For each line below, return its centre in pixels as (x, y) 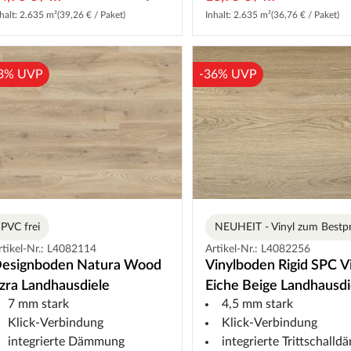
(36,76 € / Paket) (306, 15)
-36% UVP (228, 75)
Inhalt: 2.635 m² (239, 15)
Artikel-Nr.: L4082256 (258, 249)
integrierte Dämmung (66, 341)
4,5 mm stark (258, 304)
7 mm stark (38, 304)
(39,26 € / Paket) (91, 15)
